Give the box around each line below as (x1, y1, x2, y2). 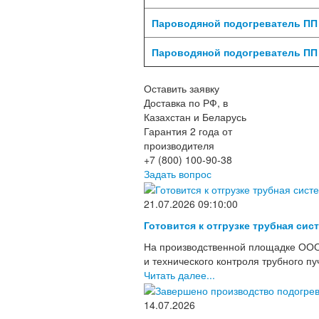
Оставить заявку (144, 80, 219, 95)
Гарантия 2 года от (144, 123, 232, 138)
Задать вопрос (144, 166, 211, 181)
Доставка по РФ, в (144, 95, 228, 110)
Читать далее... (144, 267, 215, 282)
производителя (144, 137, 214, 152)
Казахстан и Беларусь (144, 109, 246, 124)
